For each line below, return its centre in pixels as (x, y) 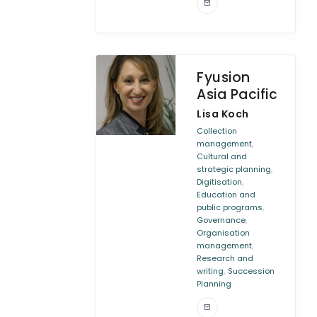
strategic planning (234, 169)
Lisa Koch (223, 114)
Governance (221, 220)
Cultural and (222, 156)
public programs (230, 207)
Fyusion (224, 77)
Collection (217, 131)
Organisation (224, 233)
